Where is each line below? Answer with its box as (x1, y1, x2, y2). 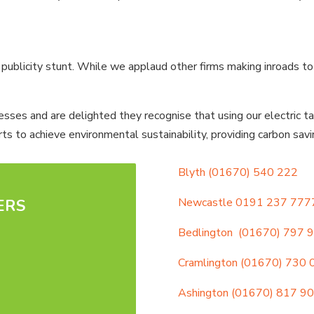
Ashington (177, 285, 228, 301)
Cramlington (177, 254, 238, 271)
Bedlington (177, 224, 233, 240)
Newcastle (177, 194, 233, 210)
